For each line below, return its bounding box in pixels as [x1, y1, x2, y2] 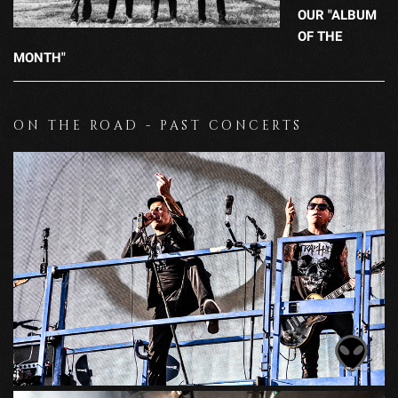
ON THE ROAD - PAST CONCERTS [13, 116, 303, 134]
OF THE [298, 28, 342, 44]
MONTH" [13, 49, 66, 66]
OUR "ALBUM [298, 6, 377, 23]
